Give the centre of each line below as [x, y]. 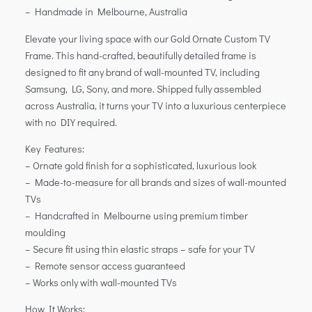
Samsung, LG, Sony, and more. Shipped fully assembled [143, 88]
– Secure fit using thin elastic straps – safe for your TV [140, 249]
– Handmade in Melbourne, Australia [106, 12]
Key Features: [54, 148]
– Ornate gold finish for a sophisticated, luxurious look [140, 165]
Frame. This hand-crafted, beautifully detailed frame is [140, 55]
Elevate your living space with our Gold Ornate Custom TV [147, 38]
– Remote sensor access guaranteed [105, 265]
